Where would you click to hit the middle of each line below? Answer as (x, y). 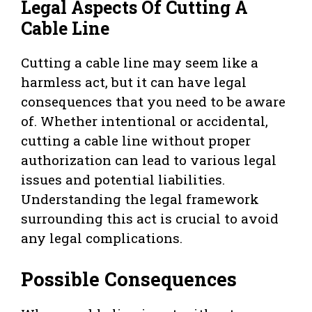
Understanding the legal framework (140, 199)
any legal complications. (102, 238)
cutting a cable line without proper (136, 141)
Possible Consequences (129, 279)
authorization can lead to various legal (149, 160)
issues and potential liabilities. (123, 180)
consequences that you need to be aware (153, 102)
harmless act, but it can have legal (134, 82)
